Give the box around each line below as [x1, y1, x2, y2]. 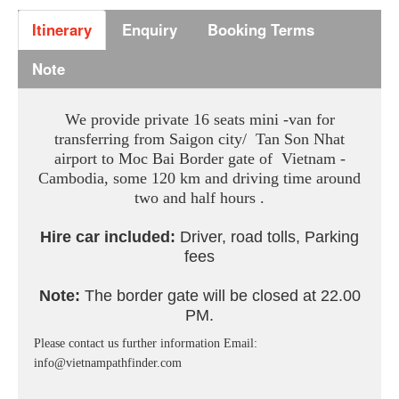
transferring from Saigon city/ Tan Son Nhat [54, 130, 345, 149]
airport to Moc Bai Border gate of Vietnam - [53, 150, 346, 168]
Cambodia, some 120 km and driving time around [38, 169, 361, 188]
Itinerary [32, 19, 92, 41]
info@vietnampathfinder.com [34, 356, 182, 370]
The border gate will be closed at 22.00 [79, 287, 361, 305]
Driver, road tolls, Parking [175, 228, 359, 247]
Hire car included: [40, 228, 175, 247]
